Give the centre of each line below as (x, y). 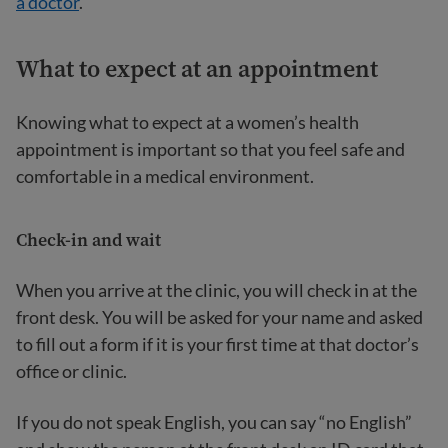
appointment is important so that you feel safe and (210, 149)
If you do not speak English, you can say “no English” (214, 422)
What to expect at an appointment (197, 68)
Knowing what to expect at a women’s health (187, 122)
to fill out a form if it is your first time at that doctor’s (217, 344)
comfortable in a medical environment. (165, 176)
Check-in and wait (88, 239)
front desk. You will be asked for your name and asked (219, 317)
